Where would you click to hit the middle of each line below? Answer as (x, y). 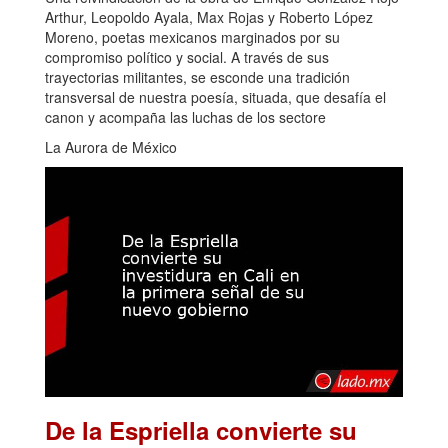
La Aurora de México (111, 146)
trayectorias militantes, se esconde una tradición (197, 76)
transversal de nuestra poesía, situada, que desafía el (215, 96)
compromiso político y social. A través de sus (187, 56)
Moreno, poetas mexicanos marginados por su (192, 36)
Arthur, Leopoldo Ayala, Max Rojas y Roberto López (209, 16)
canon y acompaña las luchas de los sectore (185, 116)
